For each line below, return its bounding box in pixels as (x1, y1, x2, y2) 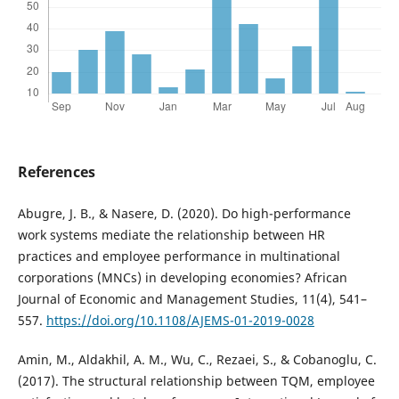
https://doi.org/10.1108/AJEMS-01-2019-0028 (45, 311, 314, 329)
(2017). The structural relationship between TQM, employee (17, 371, 375, 389)
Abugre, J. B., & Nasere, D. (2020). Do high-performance (17, 204, 351, 222)
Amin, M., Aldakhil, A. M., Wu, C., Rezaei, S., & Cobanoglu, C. (17, 350, 377, 368)
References (17, 161, 95, 182)
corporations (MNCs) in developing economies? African (17, 268, 347, 286)
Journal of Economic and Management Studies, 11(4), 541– (17, 289, 367, 307)
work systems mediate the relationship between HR (17, 225, 325, 243)
